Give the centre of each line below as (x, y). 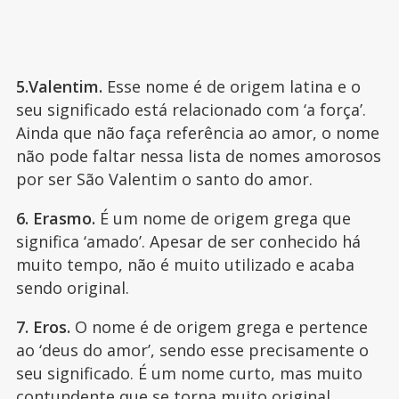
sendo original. (74, 288)
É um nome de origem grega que (223, 219)
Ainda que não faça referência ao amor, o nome (197, 133)
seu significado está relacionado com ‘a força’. (191, 110)
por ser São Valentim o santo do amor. (166, 179)
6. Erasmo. (55, 219)
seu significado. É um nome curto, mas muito (189, 374)
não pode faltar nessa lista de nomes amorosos (198, 156)
